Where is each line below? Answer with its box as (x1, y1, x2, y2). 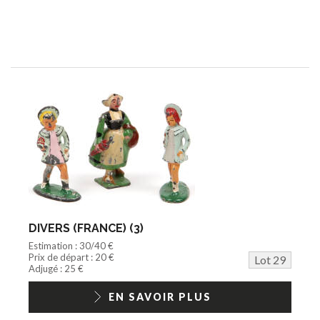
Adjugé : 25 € (29, 262, 84, 274)
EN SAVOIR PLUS (109, 290, 211, 303)
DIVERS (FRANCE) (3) (29, 221, 144, 235)
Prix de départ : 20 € (29, 251, 114, 263)
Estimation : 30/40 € (29, 239, 114, 251)
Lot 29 (254, 252, 286, 266)
